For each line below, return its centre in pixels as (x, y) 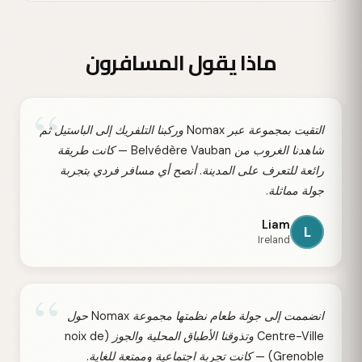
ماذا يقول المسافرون (181, 63)
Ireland (274, 240)
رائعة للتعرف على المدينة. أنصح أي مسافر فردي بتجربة (192, 171)
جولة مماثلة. (295, 191)
